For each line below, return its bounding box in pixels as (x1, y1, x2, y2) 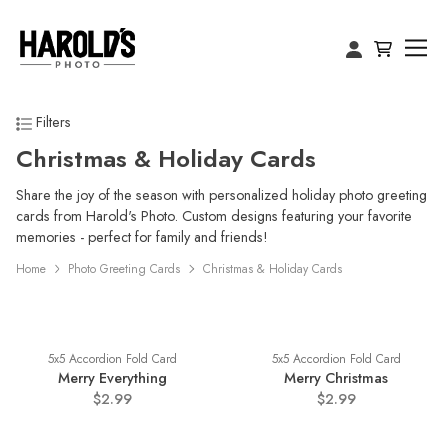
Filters (32, 112, 71, 132)
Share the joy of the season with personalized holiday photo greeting (16, 185, 427, 205)
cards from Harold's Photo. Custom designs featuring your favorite (16, 206, 412, 226)
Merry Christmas (284, 368, 388, 388)
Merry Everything (57, 368, 167, 388)
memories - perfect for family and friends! (16, 227, 268, 247)
